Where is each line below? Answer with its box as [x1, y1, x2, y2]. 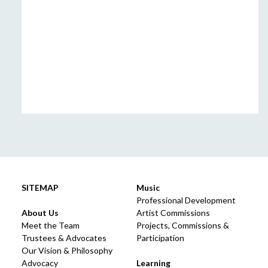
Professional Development [136, 194, 236, 205]
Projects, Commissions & [136, 220, 229, 230]
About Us [21, 207, 59, 218]
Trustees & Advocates [21, 232, 106, 243]
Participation [136, 232, 184, 243]
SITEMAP [21, 182, 59, 193]
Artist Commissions [136, 207, 210, 218]
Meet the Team [21, 220, 80, 230]
